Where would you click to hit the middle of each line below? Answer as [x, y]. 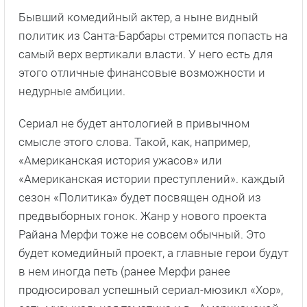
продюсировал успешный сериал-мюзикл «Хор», [151, 290]
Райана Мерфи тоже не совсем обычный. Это [142, 234]
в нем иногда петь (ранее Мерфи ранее [124, 271]
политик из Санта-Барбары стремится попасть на [153, 35]
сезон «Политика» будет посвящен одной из [140, 197]
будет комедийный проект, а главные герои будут [153, 253]
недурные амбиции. [72, 91]
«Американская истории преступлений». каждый [152, 179]
